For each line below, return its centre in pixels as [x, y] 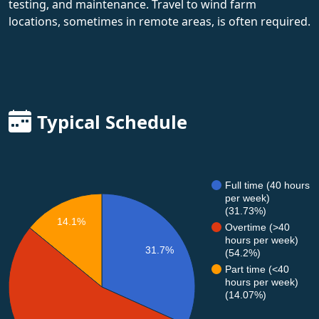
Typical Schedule [112, 122]
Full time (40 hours [267, 185]
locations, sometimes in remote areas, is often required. [159, 21]
